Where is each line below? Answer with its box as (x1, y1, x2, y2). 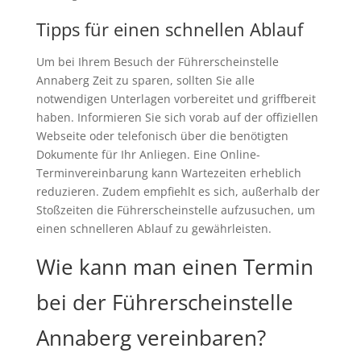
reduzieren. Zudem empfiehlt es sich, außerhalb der (35, 184, 320, 200)
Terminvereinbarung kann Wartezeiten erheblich (35, 165, 301, 181)
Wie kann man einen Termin (35, 252, 313, 282)
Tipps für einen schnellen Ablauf (35, 17, 303, 42)
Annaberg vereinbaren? (35, 323, 266, 353)
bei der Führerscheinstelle (35, 288, 293, 317)
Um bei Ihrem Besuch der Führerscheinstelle (35, 54, 279, 70)
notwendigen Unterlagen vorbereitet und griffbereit (35, 91, 316, 107)
